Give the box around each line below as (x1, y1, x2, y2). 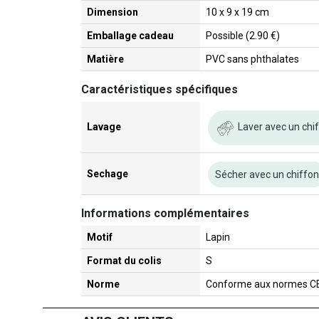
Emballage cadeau (87, 30, 174, 42)
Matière (87, 53, 124, 66)
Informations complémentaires (81, 206, 249, 221)
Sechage (87, 168, 128, 180)
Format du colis (87, 255, 162, 267)
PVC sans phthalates (206, 53, 299, 66)
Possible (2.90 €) (206, 30, 280, 42)
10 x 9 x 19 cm (206, 6, 269, 19)
